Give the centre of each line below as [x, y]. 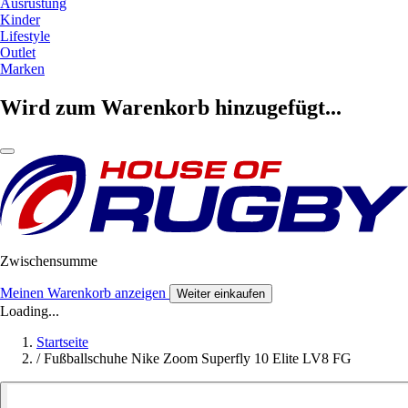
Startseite [62, 342]
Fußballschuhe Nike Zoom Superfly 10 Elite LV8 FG [198, 358]
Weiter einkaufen [221, 293]
